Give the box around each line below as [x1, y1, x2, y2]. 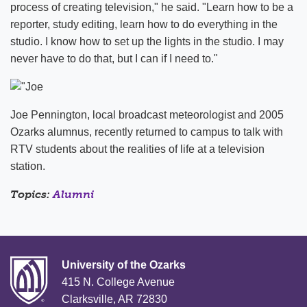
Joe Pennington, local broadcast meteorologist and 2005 [10, 108, 284, 121]
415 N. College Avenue [62, 275, 175, 288]
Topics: [10, 187, 53, 201]
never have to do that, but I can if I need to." [10, 53, 218, 64]
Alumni [53, 187, 94, 201]
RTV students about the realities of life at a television [10, 143, 265, 155]
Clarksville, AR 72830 [62, 293, 167, 305]
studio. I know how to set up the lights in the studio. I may [10, 36, 284, 47]
